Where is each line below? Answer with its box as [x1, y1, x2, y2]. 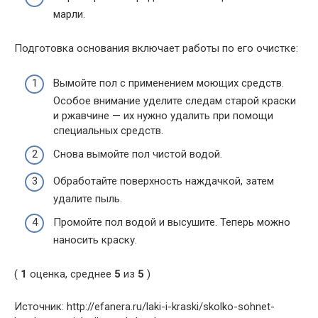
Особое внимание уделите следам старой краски [53, 94, 296, 107]
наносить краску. [53, 234, 137, 246]
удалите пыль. [53, 192, 122, 205]
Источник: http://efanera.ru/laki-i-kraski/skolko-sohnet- [14, 300, 275, 313]
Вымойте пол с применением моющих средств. [53, 76, 284, 89]
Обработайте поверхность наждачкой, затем [53, 174, 274, 187]
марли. [53, 8, 85, 21]
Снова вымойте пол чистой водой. [53, 148, 222, 160]
